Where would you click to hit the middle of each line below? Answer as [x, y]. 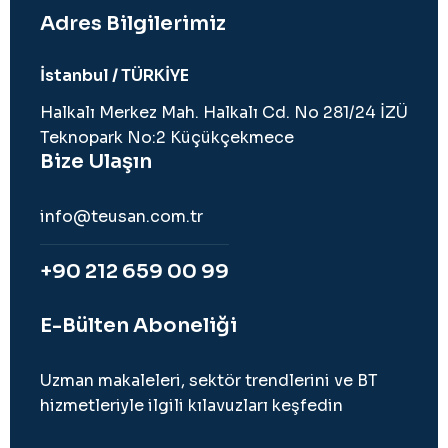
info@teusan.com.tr [121, 217]
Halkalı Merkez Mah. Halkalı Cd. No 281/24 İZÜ [224, 113]
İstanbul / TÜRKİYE [114, 76]
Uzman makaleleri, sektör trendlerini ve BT [209, 381]
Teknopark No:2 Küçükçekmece [167, 138]
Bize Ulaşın [96, 162]
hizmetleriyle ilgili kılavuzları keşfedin [191, 406]
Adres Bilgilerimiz [133, 24]
